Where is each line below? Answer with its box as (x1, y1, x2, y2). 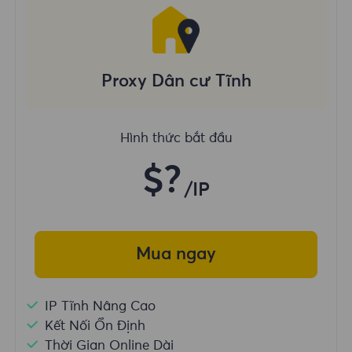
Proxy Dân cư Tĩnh (101, 73, 251, 91)
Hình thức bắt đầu (119, 132, 233, 146)
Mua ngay (136, 245, 216, 263)
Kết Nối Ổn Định (45, 319, 146, 333)
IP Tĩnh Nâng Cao (45, 299, 156, 313)
